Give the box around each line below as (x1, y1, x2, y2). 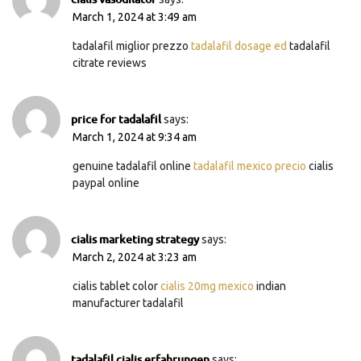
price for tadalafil (71, 110, 161, 127)
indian (254, 279, 286, 293)
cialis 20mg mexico (160, 279, 254, 293)
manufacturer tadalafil (73, 296, 184, 309)
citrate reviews (73, 56, 147, 69)
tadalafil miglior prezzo (73, 39, 191, 52)
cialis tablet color (73, 279, 160, 293)
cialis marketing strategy (71, 230, 199, 247)
